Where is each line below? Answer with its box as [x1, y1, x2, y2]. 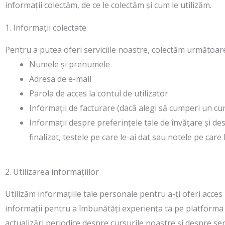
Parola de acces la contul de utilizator [29, 88, 168, 99]
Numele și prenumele [29, 59, 110, 70]
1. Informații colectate [5, 22, 86, 33]
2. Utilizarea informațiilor [5, 166, 99, 177]
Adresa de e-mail [29, 73, 91, 84]
